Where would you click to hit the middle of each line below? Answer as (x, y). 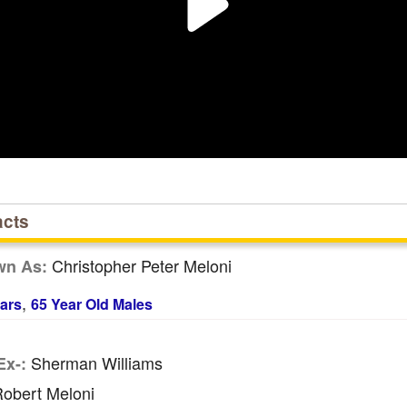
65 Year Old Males (91, 304)
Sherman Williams (94, 362)
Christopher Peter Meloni (139, 265)
